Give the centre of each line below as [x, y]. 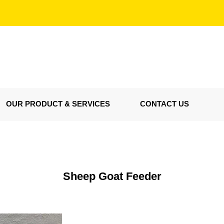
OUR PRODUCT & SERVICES [58, 104]
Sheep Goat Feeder [112, 176]
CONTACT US [164, 104]
